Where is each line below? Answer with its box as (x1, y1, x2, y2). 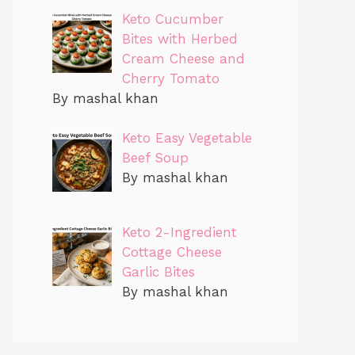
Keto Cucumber (121, 10, 223, 27)
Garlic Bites (121, 263, 195, 280)
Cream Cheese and (121, 50, 245, 67)
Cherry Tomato (121, 70, 219, 86)
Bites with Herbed (121, 30, 238, 47)
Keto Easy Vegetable (121, 130, 252, 147)
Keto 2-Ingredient (121, 223, 237, 240)
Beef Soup (121, 150, 189, 166)
